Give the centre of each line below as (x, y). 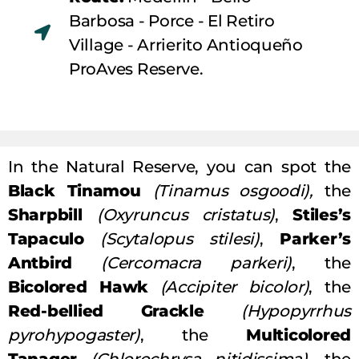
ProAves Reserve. (136, 69)
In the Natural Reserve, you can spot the (179, 166)
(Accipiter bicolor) (234, 286)
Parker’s (315, 238)
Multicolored (298, 335)
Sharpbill (52, 214)
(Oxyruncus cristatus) (186, 214)
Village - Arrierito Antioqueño (186, 44)
